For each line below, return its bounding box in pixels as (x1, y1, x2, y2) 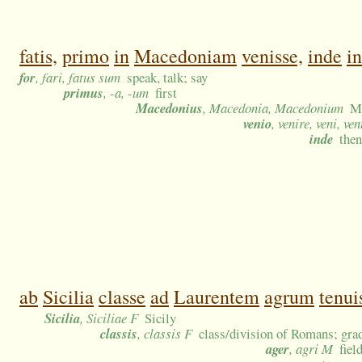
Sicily (145, 309, 177, 328)
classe (99, 284, 145, 310)
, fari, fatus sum (36, 68, 120, 87)
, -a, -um (103, 83, 149, 103)
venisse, (242, 43, 303, 69)
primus (64, 83, 103, 103)
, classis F (137, 324, 192, 343)
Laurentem (174, 284, 259, 310)
